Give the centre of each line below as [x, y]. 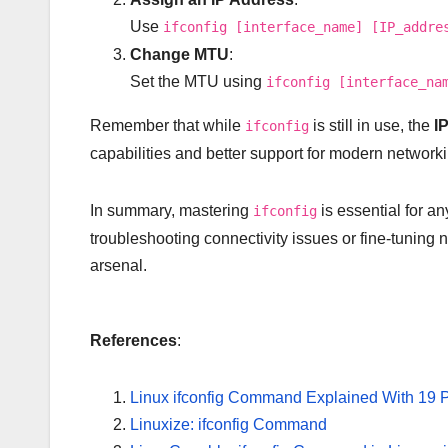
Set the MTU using [198, 81]
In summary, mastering [171, 210]
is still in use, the [371, 125]
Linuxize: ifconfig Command [228, 424]
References [133, 340]
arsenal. [118, 265]
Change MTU [179, 54]
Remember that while [167, 125]
